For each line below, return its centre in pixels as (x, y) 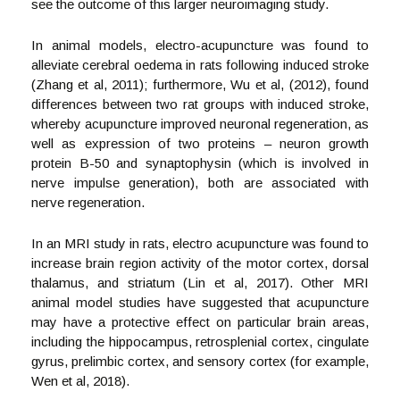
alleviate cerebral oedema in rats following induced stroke (200, 65)
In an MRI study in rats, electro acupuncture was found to (200, 243)
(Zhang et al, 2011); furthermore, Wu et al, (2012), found (200, 84)
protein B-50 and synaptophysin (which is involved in (200, 163)
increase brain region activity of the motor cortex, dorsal (200, 263)
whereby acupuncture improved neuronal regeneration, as (200, 124)
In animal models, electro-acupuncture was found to (200, 45)
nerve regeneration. (90, 202)
